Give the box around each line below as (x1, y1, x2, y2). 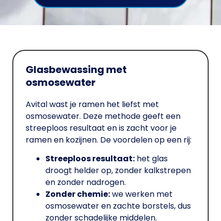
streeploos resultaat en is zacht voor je (26, 122, 177, 134)
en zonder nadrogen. (45, 177, 126, 188)
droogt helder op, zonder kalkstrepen (45, 165, 191, 177)
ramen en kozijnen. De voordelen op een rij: (26, 134, 191, 146)
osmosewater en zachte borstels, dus (45, 200, 191, 212)
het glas (135, 153, 168, 165)
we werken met (110, 188, 173, 200)
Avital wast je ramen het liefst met (26, 98, 159, 110)
